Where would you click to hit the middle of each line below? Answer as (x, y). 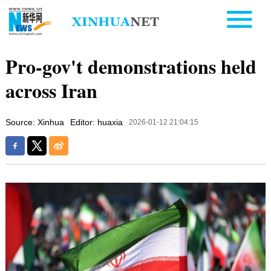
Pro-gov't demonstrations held (131, 66)
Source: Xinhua (34, 122)
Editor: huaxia (96, 122)
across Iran (51, 90)
